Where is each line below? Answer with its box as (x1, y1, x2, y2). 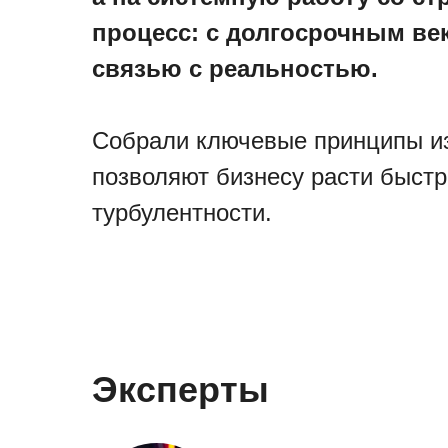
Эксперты (92, 369, 269, 410)
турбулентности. (92, 199, 272, 226)
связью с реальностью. (92, 55, 378, 82)
